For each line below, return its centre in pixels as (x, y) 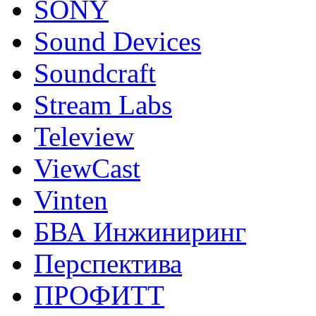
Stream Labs (103, 105)
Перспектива (108, 264)
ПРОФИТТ (99, 296)
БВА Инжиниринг (140, 232)
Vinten (71, 200)
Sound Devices (117, 42)
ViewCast (87, 169)
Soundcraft (95, 73)
